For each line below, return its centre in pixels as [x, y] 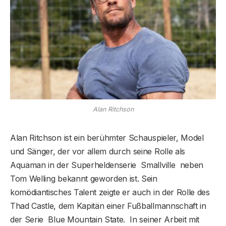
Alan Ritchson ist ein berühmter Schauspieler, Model [107, 137]
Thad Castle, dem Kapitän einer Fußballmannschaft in [108, 206]
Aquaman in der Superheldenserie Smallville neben [107, 165]
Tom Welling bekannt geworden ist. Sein [84, 178]
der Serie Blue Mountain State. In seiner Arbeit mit [105, 219]
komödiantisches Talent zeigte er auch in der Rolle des [110, 192]
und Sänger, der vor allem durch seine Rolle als [98, 151]
